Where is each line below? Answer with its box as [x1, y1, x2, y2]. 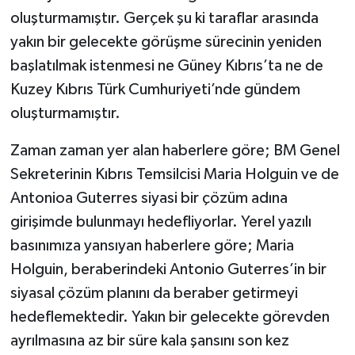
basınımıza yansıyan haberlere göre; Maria [10, 238, 294, 254]
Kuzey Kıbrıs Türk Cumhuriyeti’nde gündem [10, 82, 300, 98]
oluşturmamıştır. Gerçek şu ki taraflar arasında [10, 10, 319, 27]
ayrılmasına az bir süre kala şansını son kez [10, 333, 289, 349]
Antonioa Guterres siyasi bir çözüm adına [10, 190, 288, 207]
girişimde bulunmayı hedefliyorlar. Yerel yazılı [10, 214, 311, 231]
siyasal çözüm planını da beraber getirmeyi [10, 285, 298, 302]
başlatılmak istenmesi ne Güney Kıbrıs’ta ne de [10, 58, 323, 74]
